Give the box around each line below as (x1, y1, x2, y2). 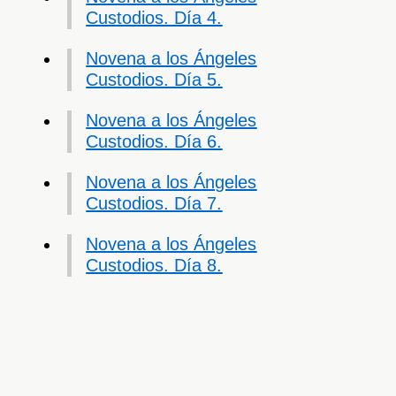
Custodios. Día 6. (86, 132, 223, 152)
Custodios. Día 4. (86, 8, 223, 28)
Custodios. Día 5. (86, 70, 223, 90)
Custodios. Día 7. (86, 194, 223, 214)
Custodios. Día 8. (86, 255, 223, 276)
